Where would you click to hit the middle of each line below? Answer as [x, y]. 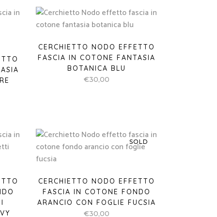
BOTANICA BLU [97, 68]
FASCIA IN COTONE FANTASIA [97, 58]
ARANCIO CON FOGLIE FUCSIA [97, 202]
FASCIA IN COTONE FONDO [97, 192]
